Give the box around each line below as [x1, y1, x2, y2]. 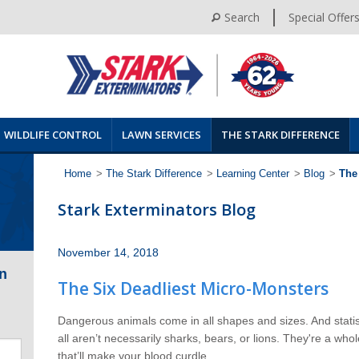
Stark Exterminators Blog [58, 198, 256, 220]
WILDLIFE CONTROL [4, 127, 102, 142]
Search [224, 9, 260, 25]
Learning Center [216, 167, 289, 179]
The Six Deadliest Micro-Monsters [58, 276, 329, 300]
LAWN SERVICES [122, 127, 201, 142]
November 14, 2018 [58, 245, 159, 259]
